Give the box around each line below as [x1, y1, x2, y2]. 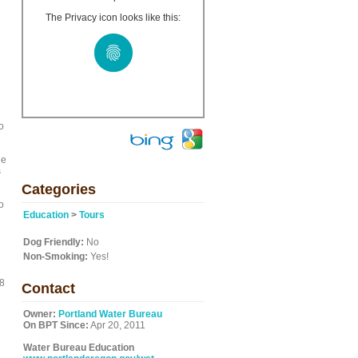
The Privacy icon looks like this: [46, 12, 181, 23]
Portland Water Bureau [58, 308, 162, 320]
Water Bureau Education [23, 342, 134, 353]
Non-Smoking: [23, 251, 88, 262]
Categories [22, 181, 96, 197]
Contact [22, 280, 75, 296]
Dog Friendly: [23, 237, 84, 248]
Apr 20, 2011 [89, 320, 145, 331]
